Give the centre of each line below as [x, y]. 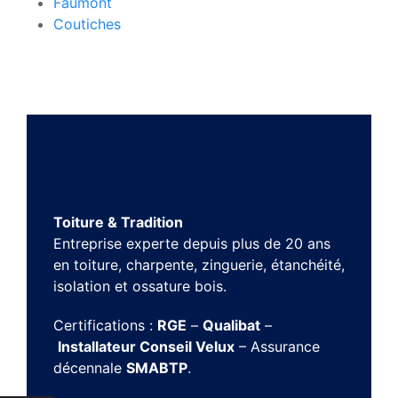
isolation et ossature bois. [140, 286]
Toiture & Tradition [118, 222]
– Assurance [277, 346]
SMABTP [157, 367]
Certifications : [105, 325]
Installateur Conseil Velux [146, 346]
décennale [90, 367]
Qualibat [231, 325]
